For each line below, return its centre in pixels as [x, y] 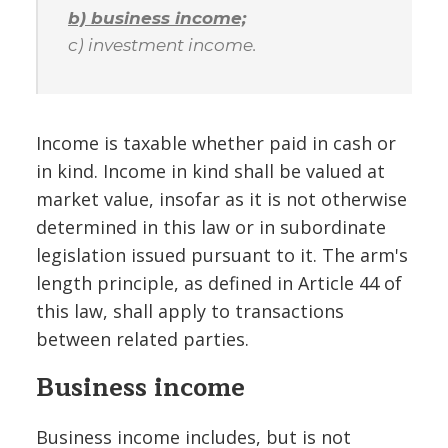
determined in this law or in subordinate [211, 226]
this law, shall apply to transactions [190, 310]
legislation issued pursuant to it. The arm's [222, 254]
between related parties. [142, 338]
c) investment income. [162, 44]
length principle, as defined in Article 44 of [219, 282]
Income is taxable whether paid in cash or [216, 142]
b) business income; [157, 17]
